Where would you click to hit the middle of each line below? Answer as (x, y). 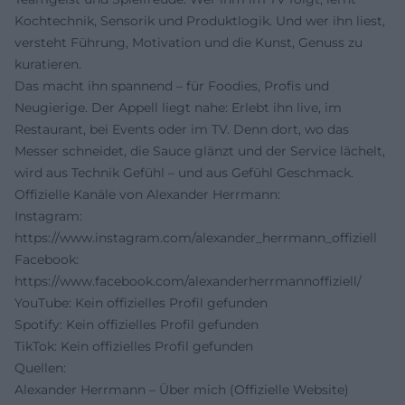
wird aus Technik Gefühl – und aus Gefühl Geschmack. (184, 173)
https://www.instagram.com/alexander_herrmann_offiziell (196, 238)
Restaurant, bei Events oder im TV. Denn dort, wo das (182, 129)
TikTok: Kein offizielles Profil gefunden (134, 346)
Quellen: (40, 368)
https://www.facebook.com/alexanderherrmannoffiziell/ (188, 281)
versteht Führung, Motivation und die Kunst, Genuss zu (188, 42)
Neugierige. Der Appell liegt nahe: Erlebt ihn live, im (178, 108)
